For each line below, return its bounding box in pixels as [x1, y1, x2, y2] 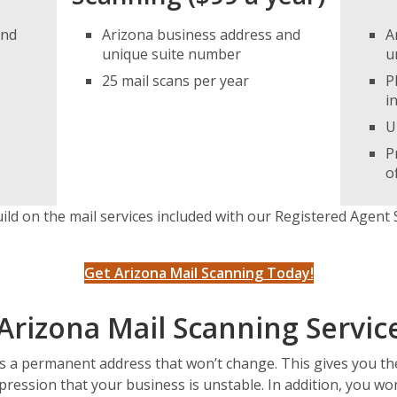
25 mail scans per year [101, 70, 249, 90]
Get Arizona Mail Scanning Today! [83, 263, 314, 284]
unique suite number [101, 43, 241, 64]
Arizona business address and [101, 24, 300, 44]
